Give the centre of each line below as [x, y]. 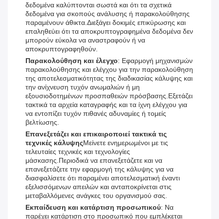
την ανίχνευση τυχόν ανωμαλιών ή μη [83, 87]
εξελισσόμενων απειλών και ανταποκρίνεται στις [99, 187]
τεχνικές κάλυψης [54, 143]
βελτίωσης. [42, 122]
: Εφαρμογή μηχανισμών [155, 61]
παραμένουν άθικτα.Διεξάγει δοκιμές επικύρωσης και [106, 23]
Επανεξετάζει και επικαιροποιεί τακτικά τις [96, 134]
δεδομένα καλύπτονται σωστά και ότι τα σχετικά [99, 5]
